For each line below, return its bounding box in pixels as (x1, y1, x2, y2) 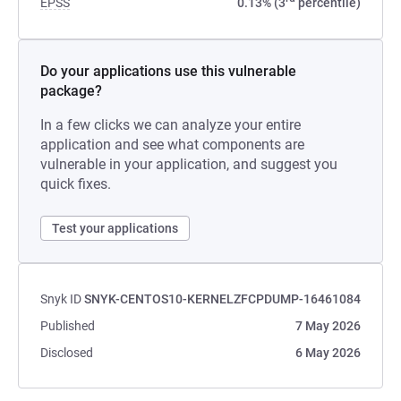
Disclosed (40, 346, 93, 360)
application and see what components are (40, 136, 304, 153)
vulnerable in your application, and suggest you (40, 156, 337, 173)
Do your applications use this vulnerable (40, 63, 296, 80)
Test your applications (52, 221, 178, 235)
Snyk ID (40, 292, 81, 306)
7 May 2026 (295, 319, 361, 333)
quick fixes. (40, 175, 111, 192)
